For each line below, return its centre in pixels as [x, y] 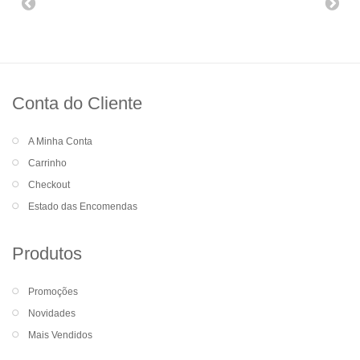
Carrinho [47, 164]
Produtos [47, 254]
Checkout [49, 185]
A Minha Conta [60, 142]
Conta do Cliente [77, 104]
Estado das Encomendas [83, 207]
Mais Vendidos [60, 335]
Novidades [52, 314]
